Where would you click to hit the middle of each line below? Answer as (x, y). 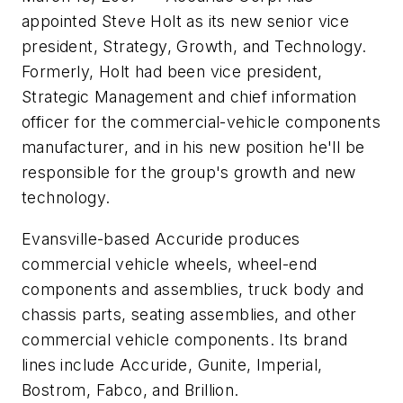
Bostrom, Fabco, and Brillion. (130, 390)
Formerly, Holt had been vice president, (172, 72)
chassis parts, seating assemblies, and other (189, 314)
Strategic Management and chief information (189, 97)
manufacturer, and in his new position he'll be (193, 147)
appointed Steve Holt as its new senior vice (186, 21)
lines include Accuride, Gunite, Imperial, (172, 364)
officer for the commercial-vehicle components (201, 122)
